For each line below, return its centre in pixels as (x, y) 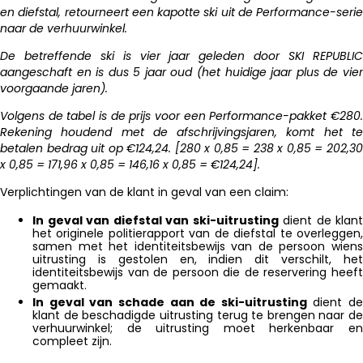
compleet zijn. (72, 341)
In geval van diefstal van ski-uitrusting (156, 220)
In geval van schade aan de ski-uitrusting (170, 302)
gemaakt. (60, 285)
